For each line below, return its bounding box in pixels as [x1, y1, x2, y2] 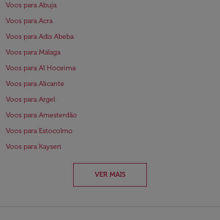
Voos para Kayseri [6, 142, 61, 151]
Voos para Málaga [6, 48, 60, 56]
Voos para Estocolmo [6, 127, 73, 135]
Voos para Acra [6, 17, 53, 25]
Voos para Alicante [6, 80, 64, 88]
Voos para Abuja [6, 1, 56, 9]
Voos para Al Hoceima [6, 64, 76, 72]
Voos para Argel [6, 95, 55, 104]
